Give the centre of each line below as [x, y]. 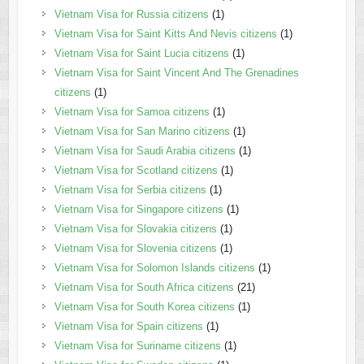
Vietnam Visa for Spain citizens [128, 327]
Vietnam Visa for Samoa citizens [132, 112]
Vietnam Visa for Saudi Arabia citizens [145, 151]
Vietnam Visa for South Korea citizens [144, 307]
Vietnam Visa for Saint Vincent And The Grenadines [176, 73]
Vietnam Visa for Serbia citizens [130, 190]
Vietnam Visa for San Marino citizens [142, 132]
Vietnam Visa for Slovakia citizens [135, 229]
